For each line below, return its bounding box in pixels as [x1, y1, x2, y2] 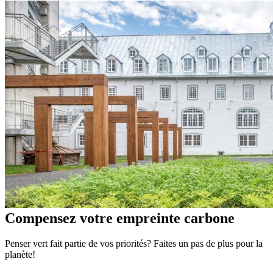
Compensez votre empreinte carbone [5, 210, 235, 226]
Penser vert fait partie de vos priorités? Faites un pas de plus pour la [5, 238, 263, 249]
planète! [5, 249, 35, 260]
